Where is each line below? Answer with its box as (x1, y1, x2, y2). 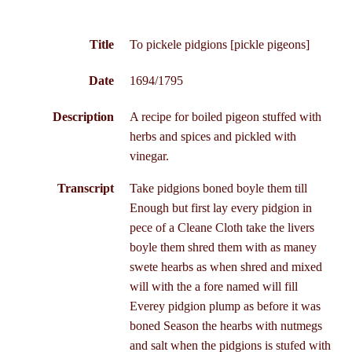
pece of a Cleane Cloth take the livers (129, 220, 314, 234)
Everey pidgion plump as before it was (129, 299, 321, 313)
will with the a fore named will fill (129, 279, 298, 293)
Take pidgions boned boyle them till (129, 181, 307, 195)
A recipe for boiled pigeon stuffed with (129, 109, 321, 123)
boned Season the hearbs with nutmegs (129, 318, 322, 332)
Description (52, 109, 114, 123)
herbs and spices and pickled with (129, 129, 296, 143)
